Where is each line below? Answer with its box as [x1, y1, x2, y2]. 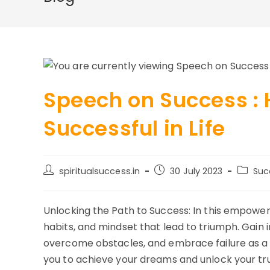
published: [154, 177, 197, 189]
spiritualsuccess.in [59, 165, 140, 178]
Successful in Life [43, 114, 225, 143]
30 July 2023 [170, 165, 223, 178]
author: [43, 177, 74, 189]
